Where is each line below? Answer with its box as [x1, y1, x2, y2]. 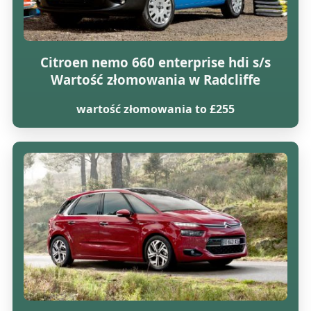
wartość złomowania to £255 [76, 101, 235, 117]
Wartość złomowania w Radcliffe [50, 71, 260, 89]
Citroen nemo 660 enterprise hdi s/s [40, 53, 271, 72]
